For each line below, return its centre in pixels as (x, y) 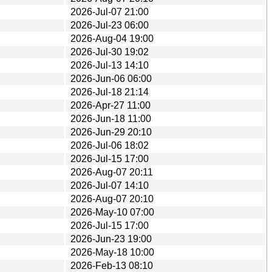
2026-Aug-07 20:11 (112, 172)
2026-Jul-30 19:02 (110, 52)
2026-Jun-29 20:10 (111, 132)
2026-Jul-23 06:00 (110, 25)
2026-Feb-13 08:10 (112, 265)
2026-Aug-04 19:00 (112, 38)
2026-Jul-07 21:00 (110, 12)
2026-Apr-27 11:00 (110, 105)
